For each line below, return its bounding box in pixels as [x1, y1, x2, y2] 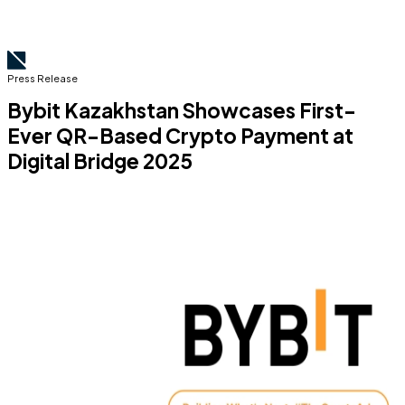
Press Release [7, 71, 78, 84]
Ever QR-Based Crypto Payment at [7, 123, 353, 148]
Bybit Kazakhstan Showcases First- [7, 98, 356, 123]
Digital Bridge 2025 [7, 148, 193, 174]
